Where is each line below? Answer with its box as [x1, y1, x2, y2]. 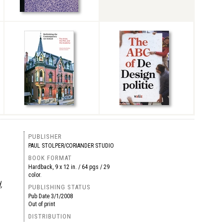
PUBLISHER [28, 133, 62, 140]
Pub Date [28, 193, 51, 200]
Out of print [28, 201, 55, 208]
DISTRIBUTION [28, 213, 71, 220]
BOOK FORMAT [28, 154, 72, 162]
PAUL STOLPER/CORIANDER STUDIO [28, 142, 114, 149]
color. [28, 171, 42, 178]
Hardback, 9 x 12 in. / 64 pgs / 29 [28, 164, 110, 170]
